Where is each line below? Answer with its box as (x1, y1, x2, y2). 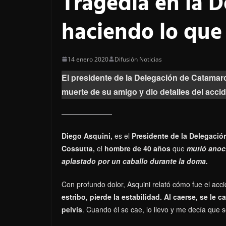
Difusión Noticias (115, 54, 162, 64)
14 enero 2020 (68, 54, 108, 64)
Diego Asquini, (62, 130, 112, 141)
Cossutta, (62, 143, 95, 153)
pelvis (62, 204, 82, 214)
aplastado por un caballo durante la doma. (62, 155, 208, 166)
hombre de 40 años (104, 143, 171, 153)
